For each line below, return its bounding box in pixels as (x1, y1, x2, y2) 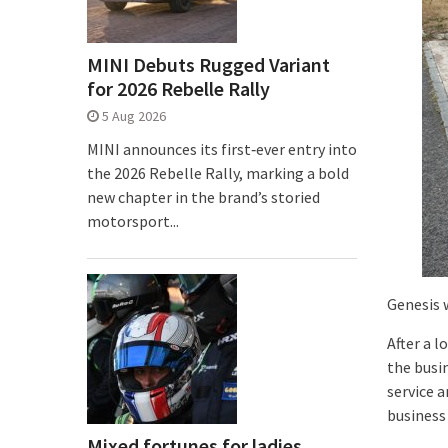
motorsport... (87, 211, 179, 231)
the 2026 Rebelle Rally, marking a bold (87, 163, 349, 183)
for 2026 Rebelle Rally (87, 76, 270, 101)
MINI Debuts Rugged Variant (87, 52, 330, 77)
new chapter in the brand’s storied (87, 187, 320, 207)
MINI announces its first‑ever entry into (87, 139, 357, 159)
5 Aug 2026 (102, 107, 166, 125)
